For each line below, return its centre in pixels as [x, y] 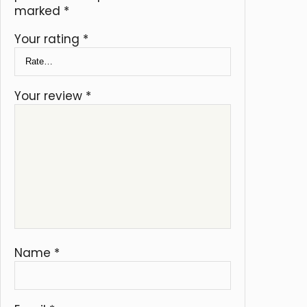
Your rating [49, 39]
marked [39, 11]
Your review [50, 96]
